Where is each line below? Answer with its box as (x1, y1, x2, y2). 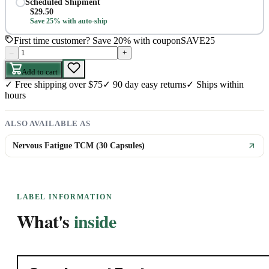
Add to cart (22, 67, 58, 77)
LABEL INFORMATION (17, 193, 113, 201)
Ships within (196, 79, 244, 90)
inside (73, 208, 116, 235)
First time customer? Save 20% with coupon (14, 35, 181, 46)
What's (17, 208, 70, 235)
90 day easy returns (113, 79, 186, 90)
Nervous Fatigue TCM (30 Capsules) (13, 141, 145, 151)
